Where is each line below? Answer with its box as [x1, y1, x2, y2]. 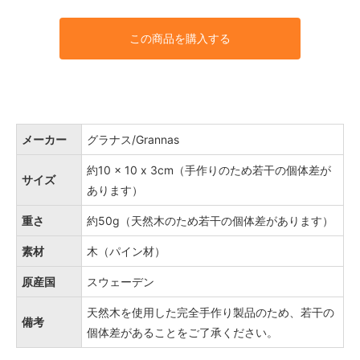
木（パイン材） [87, 243, 166, 258]
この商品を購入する [129, 31, 231, 45]
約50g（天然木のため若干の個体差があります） [87, 213, 333, 227]
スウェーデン [87, 274, 154, 288]
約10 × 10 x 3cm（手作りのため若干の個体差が [87, 162, 331, 177]
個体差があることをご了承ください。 [87, 325, 278, 339]
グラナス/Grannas [87, 132, 179, 146]
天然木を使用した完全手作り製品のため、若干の [87, 305, 334, 319]
